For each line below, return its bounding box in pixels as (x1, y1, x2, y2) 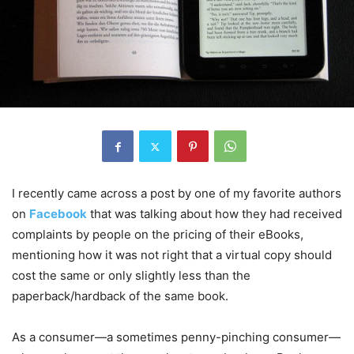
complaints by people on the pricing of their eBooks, (12, 227, 303, 243)
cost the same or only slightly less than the (12, 268, 250, 284)
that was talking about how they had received (87, 206, 342, 222)
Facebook (29, 206, 87, 222)
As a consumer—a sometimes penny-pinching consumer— (12, 330, 341, 345)
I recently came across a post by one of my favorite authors (12, 186, 341, 201)
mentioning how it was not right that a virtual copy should (12, 247, 332, 263)
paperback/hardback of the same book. (12, 288, 228, 304)
